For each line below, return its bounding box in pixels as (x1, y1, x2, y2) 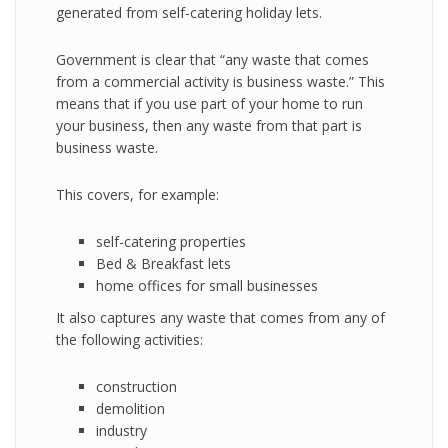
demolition (96, 399, 165, 418)
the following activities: (56, 330, 203, 349)
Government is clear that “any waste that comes (56, 50, 369, 69)
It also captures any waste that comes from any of (56, 308, 385, 327)
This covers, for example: (56, 185, 219, 204)
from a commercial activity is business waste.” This (56, 72, 385, 91)
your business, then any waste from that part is (56, 116, 362, 135)
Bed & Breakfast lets (96, 254, 231, 273)
